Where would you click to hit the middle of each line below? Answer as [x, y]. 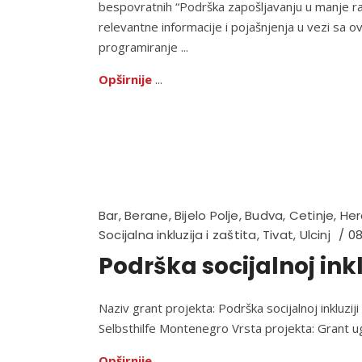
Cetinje [311, 215]
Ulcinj [315, 235]
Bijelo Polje [206, 215]
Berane [147, 215]
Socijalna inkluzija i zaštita [178, 235]
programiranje [140, 47]
